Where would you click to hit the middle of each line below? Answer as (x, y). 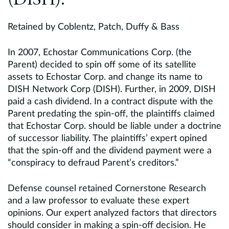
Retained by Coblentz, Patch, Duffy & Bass (94, 27)
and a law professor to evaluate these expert (98, 201)
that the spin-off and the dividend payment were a (110, 151)
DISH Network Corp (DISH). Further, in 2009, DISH (112, 89)
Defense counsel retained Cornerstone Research (107, 189)
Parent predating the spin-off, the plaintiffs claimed (111, 114)
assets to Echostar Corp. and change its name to (105, 77)
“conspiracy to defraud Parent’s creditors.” (93, 163)
